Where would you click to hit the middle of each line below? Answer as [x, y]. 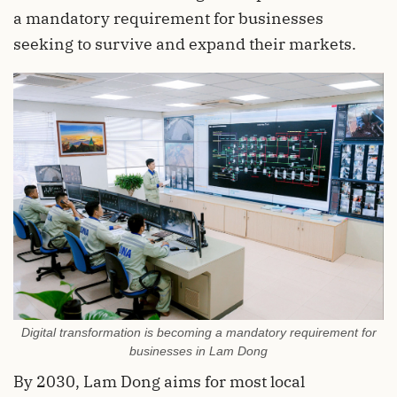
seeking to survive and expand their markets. [185, 44]
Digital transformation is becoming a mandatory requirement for [198, 332]
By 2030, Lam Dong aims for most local [159, 381]
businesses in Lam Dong [198, 350]
